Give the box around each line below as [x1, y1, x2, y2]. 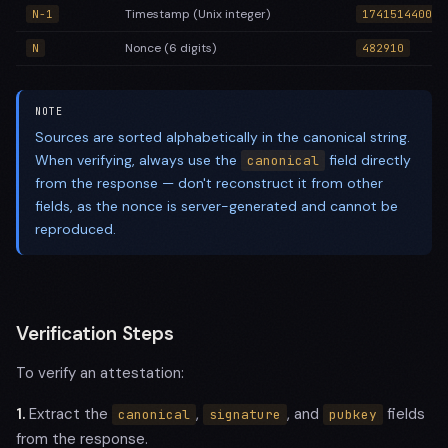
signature [209, 406, 281, 423]
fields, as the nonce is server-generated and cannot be [35, 197, 398, 215]
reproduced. [35, 220, 116, 238]
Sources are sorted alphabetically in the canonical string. [35, 128, 410, 146]
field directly [325, 151, 411, 169]
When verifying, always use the [35, 151, 241, 169]
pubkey [329, 406, 377, 423]
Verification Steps [16, 321, 174, 346]
